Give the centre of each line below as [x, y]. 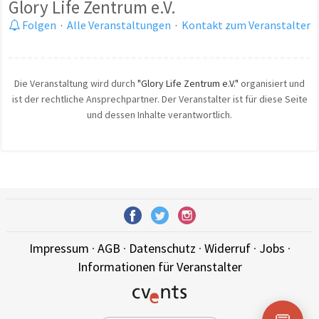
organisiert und [272, 83]
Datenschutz [162, 249]
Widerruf [227, 249]
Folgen [38, 25]
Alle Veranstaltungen [119, 25]
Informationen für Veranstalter [159, 267]
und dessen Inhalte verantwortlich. [159, 114]
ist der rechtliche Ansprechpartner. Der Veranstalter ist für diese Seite [159, 99]
